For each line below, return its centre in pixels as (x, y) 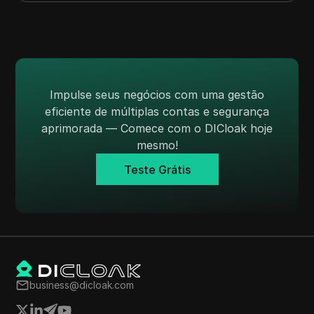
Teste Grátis (157, 169)
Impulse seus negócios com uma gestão (157, 95)
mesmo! (157, 145)
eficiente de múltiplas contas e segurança (157, 112)
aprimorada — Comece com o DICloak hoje (157, 129)
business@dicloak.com (82, 285)
